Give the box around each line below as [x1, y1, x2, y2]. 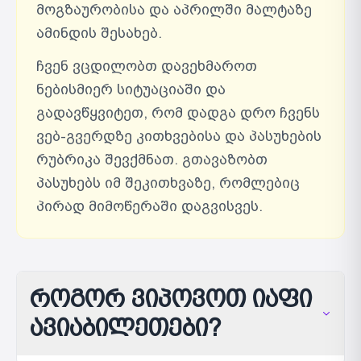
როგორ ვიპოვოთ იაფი [30, 284, 312, 313]
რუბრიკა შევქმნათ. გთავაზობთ [36, 151, 268, 168]
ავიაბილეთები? [30, 313, 222, 342]
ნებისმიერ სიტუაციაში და [36, 81, 226, 98]
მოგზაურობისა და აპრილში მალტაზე [36, 2, 312, 18]
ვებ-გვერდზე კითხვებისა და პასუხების [36, 128, 322, 144]
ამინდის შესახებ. [36, 25, 162, 41]
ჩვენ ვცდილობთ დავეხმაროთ [36, 58, 257, 74]
